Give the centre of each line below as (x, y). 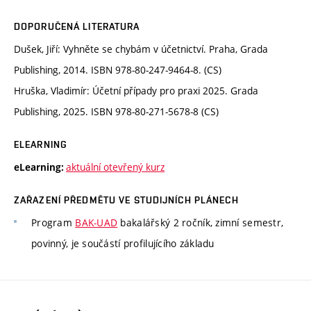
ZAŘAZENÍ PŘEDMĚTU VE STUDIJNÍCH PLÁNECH (126, 200)
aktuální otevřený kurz (115, 167)
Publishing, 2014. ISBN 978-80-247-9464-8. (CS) (118, 69)
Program (53, 222)
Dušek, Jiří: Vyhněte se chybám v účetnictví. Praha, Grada (141, 49)
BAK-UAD (96, 222)
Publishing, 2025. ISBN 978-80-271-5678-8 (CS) (116, 111)
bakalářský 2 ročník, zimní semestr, (201, 222)
